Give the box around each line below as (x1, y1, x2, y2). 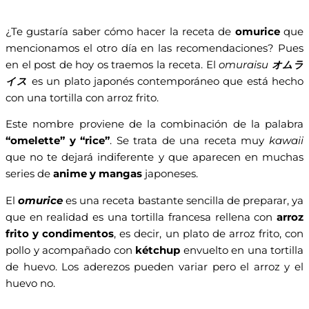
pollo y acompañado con (6, 243, 132, 257)
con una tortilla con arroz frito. (6, 91, 159, 104)
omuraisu (219, 58, 272, 71)
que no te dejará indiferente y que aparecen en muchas (6, 151, 303, 164)
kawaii (269, 134, 304, 148)
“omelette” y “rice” (6, 134, 110, 148)
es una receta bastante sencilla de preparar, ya (63, 194, 304, 207)
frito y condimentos (6, 227, 114, 240)
